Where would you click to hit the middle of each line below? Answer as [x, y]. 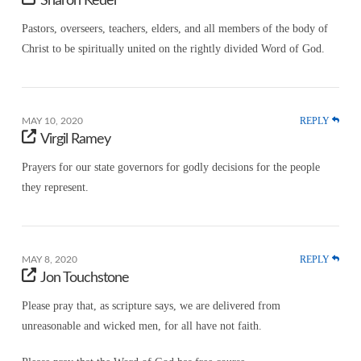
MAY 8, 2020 [49, 259]
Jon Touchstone [85, 278]
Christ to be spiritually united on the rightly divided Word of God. [173, 49]
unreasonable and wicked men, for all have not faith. [141, 326]
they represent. [55, 187]
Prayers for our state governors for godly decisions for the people [170, 167]
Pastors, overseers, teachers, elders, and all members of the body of [174, 29]
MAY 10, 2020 [52, 121]
